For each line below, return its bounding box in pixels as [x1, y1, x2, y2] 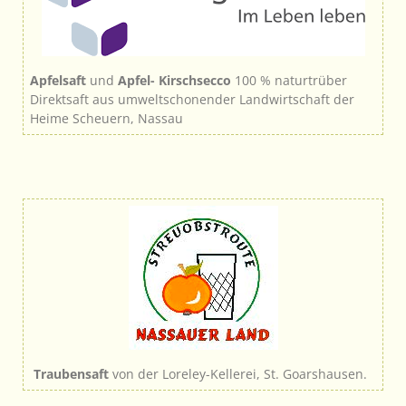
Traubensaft [34, 364, 109, 382]
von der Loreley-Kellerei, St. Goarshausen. [109, 364, 367, 382]
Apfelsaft [30, 71, 86, 89]
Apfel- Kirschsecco [118, 71, 231, 89]
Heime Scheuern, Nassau [30, 109, 183, 127]
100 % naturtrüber [231, 71, 347, 89]
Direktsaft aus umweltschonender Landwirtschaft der [30, 90, 354, 108]
